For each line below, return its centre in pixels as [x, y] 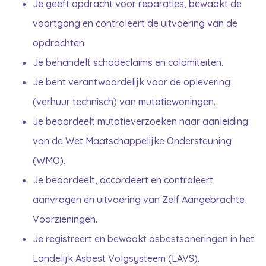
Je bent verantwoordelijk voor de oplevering [132, 82]
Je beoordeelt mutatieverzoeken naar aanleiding [140, 121]
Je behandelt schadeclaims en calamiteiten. [129, 63]
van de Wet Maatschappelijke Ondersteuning [132, 141]
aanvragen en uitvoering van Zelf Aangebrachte [139, 200]
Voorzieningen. [65, 219]
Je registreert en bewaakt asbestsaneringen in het [143, 239]
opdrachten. [61, 43]
